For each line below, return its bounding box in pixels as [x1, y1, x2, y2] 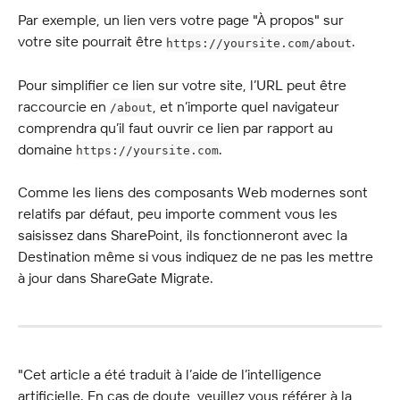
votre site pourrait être [18, 32, 166, 51]
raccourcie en [18, 96, 110, 115]
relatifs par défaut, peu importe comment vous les [18, 204, 341, 223]
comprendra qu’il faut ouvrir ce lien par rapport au [18, 118, 337, 137]
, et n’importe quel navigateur [153, 96, 343, 115]
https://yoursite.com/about [166, 36, 352, 50]
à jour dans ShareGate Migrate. [18, 269, 213, 287]
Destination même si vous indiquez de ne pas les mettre [18, 247, 377, 266]
